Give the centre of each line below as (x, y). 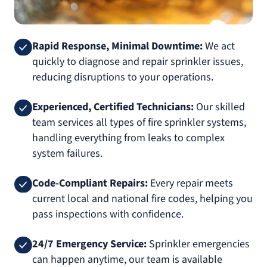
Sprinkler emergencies (198, 244)
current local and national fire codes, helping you (142, 199)
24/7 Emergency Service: (89, 244)
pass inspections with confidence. (108, 215)
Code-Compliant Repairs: (90, 184)
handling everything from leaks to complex (128, 138)
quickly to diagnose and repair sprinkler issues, (138, 62)
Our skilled (219, 107)
